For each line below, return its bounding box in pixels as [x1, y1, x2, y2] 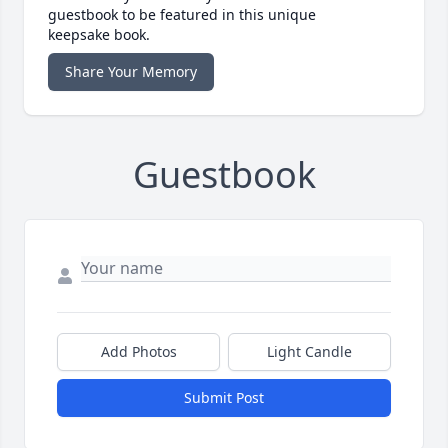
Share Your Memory [65, 62, 197, 82]
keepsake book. [48, 25, 150, 45]
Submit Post [184, 388, 264, 408]
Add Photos [100, 342, 177, 362]
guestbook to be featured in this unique [48, 5, 316, 25]
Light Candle [267, 342, 352, 362]
